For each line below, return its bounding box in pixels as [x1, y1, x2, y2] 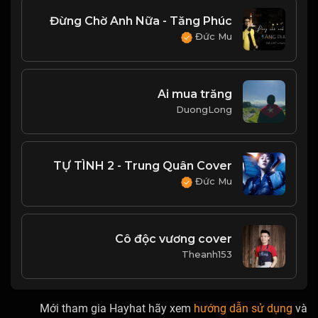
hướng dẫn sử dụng [194, 301, 292, 315]
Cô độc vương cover [115, 232, 232, 246]
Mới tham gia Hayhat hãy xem [40, 301, 194, 315]
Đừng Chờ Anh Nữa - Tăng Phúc [50, 14, 232, 28]
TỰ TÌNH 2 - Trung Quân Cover [53, 159, 232, 173]
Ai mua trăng [158, 87, 232, 102]
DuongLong [176, 104, 232, 116]
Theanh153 [182, 248, 232, 261]
